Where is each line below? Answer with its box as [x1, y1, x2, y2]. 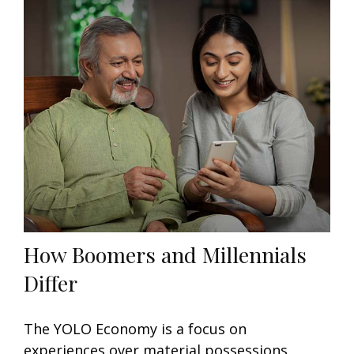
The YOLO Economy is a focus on [24, 319, 247, 339]
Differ [24, 269, 77, 298]
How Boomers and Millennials [24, 240, 307, 269]
